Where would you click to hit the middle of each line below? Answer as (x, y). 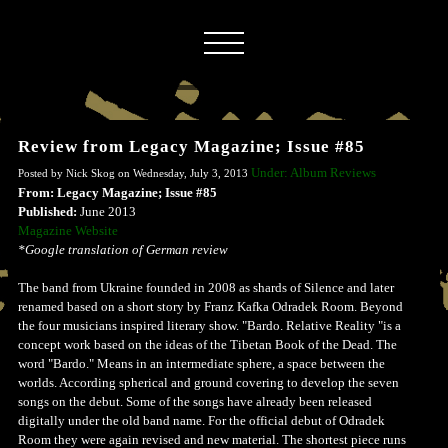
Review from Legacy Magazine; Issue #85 (191, 146)
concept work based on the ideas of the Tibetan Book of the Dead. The (207, 344)
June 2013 (106, 211)
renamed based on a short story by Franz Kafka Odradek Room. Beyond (210, 306)
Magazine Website (68, 230)
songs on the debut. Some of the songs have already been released (195, 401)
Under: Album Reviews (313, 172)
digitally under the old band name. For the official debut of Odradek (201, 420)
